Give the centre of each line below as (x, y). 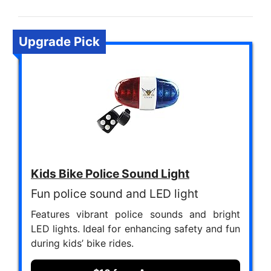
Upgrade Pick (59, 41)
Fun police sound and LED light (115, 194)
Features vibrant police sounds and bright (135, 214)
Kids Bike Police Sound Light (110, 174)
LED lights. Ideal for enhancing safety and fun (135, 229)
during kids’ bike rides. (82, 243)
